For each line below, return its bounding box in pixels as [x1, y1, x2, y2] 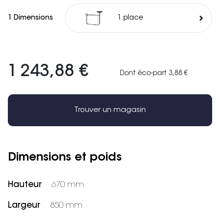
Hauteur [8, 181, 42, 190]
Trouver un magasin [74, 106, 146, 114]
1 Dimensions [8, 14, 53, 22]
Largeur [8, 201, 40, 210]
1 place [123, 15, 143, 22]
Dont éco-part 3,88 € [120, 70, 188, 78]
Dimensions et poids [8, 152, 122, 164]
